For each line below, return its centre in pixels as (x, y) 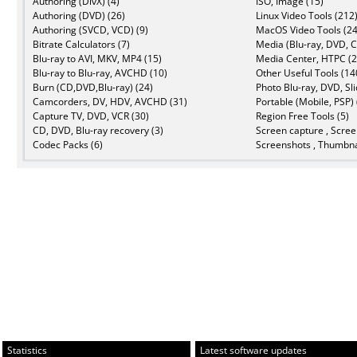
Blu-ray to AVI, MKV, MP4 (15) (97, 59)
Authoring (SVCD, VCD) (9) (90, 30)
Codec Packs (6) (68, 145)
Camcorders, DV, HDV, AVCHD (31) (110, 102)
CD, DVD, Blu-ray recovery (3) (98, 131)
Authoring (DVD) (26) (79, 16)
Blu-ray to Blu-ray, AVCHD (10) (100, 73)
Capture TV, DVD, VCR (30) (91, 116)
